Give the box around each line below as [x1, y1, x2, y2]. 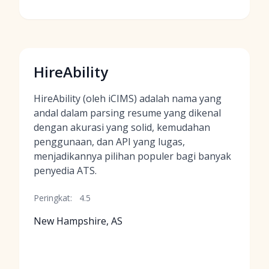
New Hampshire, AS [34, 214, 122, 228]
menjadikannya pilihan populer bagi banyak [34, 150, 231, 163]
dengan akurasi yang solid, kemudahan [34, 121, 210, 134]
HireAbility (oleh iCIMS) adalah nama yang [34, 92, 222, 105]
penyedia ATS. [34, 164, 97, 177]
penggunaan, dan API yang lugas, [34, 135, 185, 148]
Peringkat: [34, 192, 72, 204]
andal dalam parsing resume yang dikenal [34, 106, 221, 119]
